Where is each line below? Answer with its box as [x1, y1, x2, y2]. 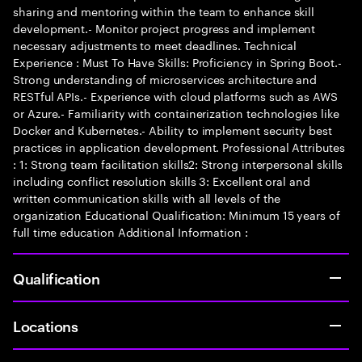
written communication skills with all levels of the [13, 188, 281, 206]
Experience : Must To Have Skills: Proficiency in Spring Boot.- [13, 53, 342, 70]
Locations [13, 315, 78, 335]
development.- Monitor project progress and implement [13, 19, 316, 36]
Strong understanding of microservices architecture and [13, 69, 318, 87]
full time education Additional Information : [13, 222, 248, 240]
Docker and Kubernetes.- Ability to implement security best [13, 120, 332, 138]
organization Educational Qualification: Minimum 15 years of [13, 205, 340, 223]
